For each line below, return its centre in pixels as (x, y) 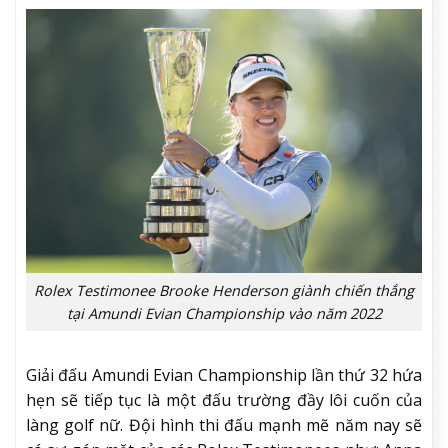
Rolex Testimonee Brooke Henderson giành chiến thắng (224, 291)
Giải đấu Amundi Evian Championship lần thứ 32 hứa (224, 374)
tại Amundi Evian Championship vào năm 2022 (224, 314)
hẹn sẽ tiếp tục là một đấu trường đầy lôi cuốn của (224, 399)
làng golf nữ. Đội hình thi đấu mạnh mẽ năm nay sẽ (224, 424)
